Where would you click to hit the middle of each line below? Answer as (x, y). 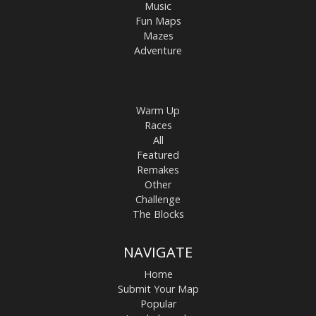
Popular (158, 304)
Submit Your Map (158, 289)
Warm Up (158, 111)
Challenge (158, 200)
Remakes (158, 170)
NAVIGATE (158, 253)
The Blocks (158, 214)
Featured (158, 155)
